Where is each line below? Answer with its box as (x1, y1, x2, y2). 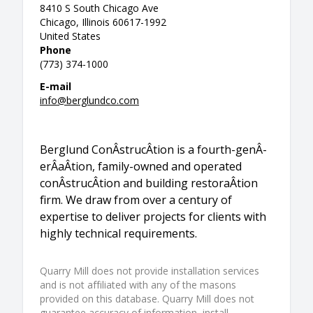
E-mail (40, 80, 71, 94)
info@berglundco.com (40, 94, 139, 108)
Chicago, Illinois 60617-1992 (40, 15, 166, 29)
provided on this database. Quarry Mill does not (40, 292, 254, 306)
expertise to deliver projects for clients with (40, 209, 266, 225)
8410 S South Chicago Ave (40, 1, 159, 15)
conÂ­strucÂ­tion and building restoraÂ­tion (40, 175, 258, 191)
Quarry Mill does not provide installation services (40, 264, 259, 278)
